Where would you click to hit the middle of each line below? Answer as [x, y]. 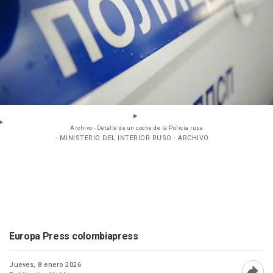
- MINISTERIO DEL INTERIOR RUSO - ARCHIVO [132, 138]
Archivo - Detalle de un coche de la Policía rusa [136, 128]
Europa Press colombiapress [74, 236]
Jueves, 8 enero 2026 [45, 264]
